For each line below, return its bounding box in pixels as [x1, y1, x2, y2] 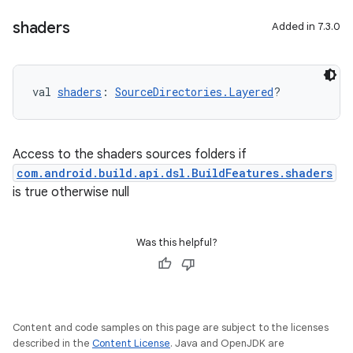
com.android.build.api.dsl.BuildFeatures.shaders [17, 165, 333, 180]
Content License [92, 336, 170, 350]
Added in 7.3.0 [272, 20, 340, 33]
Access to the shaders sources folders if [13, 147, 247, 162]
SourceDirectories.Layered [115, 84, 273, 99]
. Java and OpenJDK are [170, 336, 284, 350]
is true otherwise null [13, 184, 129, 200]
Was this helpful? [136, 236, 217, 249]
